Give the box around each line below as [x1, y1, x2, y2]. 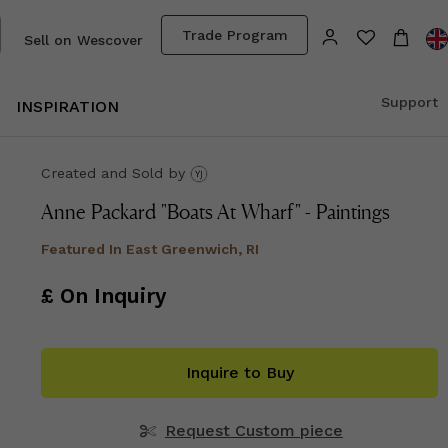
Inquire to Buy [185, 363, 294, 383]
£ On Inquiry [41, 283, 167, 309]
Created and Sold [41, 165, 169, 181]
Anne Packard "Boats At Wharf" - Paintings [41, 200, 390, 225]
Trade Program [181, 26, 288, 43]
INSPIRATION [16, 97, 119, 116]
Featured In [41, 241, 123, 258]
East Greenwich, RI [126, 241, 260, 258]
